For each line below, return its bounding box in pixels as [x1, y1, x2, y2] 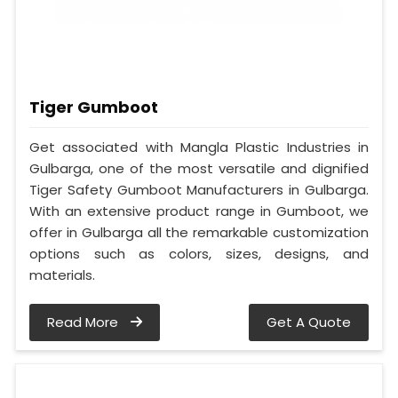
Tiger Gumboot [29, 96, 158, 119]
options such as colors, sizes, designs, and [29, 244, 369, 264]
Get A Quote [267, 313, 351, 332]
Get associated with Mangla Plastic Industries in [29, 138, 369, 157]
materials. [29, 266, 95, 285]
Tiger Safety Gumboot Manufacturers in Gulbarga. [29, 180, 369, 200]
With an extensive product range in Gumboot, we [29, 202, 369, 221]
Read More [47, 313, 122, 332]
